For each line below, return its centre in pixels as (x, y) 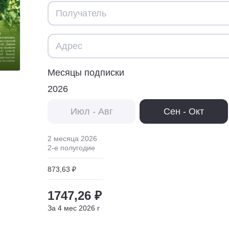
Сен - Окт (184, 111)
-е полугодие (73, 147)
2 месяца (63, 138)
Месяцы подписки (86, 72)
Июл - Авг (91, 111)
